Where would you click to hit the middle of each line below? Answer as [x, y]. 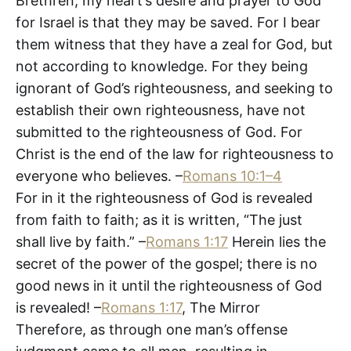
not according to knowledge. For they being [162, 66]
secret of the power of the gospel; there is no [166, 263]
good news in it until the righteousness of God [169, 285]
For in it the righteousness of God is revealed [164, 197]
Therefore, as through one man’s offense [152, 329]
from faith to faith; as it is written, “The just [159, 219]
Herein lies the [277, 241]
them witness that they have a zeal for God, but [174, 44]
